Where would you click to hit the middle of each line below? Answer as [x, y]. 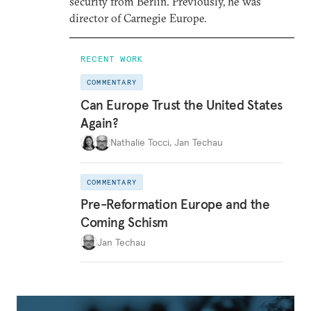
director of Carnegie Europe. [138, 18]
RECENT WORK [112, 59]
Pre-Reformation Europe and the [175, 204]
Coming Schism [125, 222]
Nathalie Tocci [140, 142]
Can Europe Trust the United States [182, 104]
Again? [100, 123]
